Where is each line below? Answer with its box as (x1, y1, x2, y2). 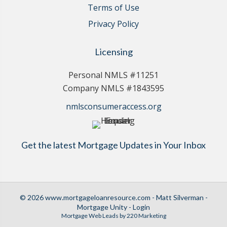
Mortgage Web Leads (61, 211, 119, 219)
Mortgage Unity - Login (77, 202, 150, 211)
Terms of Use (88, 2, 139, 13)
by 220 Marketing (118, 211, 166, 219)
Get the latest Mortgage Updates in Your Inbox (21, 139, 206, 150)
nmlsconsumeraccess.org (65, 100, 162, 112)
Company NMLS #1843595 (63, 82, 164, 94)
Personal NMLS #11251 (68, 69, 159, 81)
